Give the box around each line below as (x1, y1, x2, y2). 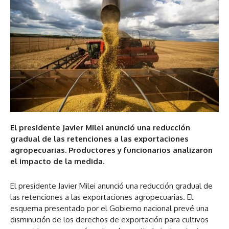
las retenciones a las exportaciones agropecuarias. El (10, 192, 193, 202)
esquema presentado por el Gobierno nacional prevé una (10, 203, 209, 214)
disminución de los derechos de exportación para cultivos (10, 215, 209, 225)
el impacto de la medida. (10, 156, 104, 167)
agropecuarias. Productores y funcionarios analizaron (10, 145, 213, 155)
